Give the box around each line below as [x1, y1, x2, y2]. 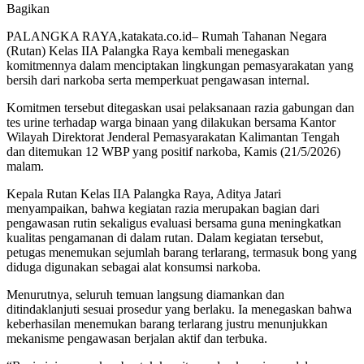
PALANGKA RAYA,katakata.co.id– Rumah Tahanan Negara [6, 28, 327, 43]
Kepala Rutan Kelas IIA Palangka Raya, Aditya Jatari [6, 186, 281, 201]
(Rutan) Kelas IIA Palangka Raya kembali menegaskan [6, 43, 289, 58]
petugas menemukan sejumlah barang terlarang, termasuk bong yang [6, 245, 357, 259]
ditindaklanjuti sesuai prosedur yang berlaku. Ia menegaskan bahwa [6, 301, 352, 316]
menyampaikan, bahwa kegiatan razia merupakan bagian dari [6, 201, 319, 215]
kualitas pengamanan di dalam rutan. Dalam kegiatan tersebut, [6, 230, 323, 245]
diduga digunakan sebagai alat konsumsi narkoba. [6, 259, 261, 274]
